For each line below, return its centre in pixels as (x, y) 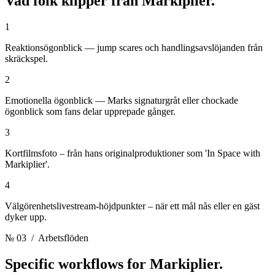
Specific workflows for (77, 264)
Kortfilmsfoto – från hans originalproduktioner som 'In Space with (133, 153)
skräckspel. (26, 58)
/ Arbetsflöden (57, 238)
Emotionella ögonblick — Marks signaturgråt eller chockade (122, 100)
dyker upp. (26, 217)
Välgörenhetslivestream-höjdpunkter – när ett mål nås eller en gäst (132, 206)
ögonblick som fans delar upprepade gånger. (90, 111)
